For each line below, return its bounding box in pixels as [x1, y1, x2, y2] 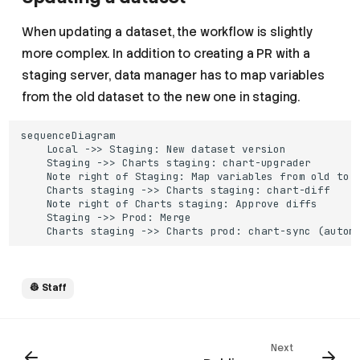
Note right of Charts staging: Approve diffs [21, 196, 318, 211]
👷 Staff [29, 281, 67, 295]
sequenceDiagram [21, 128, 116, 142]
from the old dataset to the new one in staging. [22, 88, 301, 105]
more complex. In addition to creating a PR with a [22, 45, 310, 62]
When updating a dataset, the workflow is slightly [22, 23, 313, 40]
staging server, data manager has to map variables [22, 67, 325, 84]
